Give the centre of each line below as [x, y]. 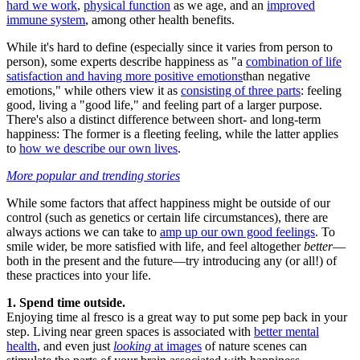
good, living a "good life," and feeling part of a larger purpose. [164, 105]
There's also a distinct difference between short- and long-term [164, 120]
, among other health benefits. [160, 20]
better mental [286, 332]
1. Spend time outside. [66, 303]
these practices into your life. [79, 276]
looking [132, 346]
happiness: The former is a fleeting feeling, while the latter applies [172, 134]
